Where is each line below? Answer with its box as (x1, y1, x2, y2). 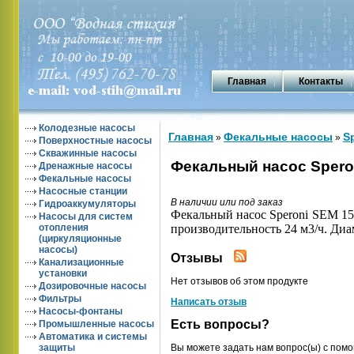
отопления (39, 222, 88, 233)
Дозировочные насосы (39, 281, 146, 292)
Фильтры (39, 293, 81, 304)
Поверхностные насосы (39, 135, 152, 146)
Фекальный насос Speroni (171, 208, 312, 221)
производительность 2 (171, 222, 291, 235)
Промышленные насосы (39, 318, 154, 330)
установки (39, 268, 87, 279)
